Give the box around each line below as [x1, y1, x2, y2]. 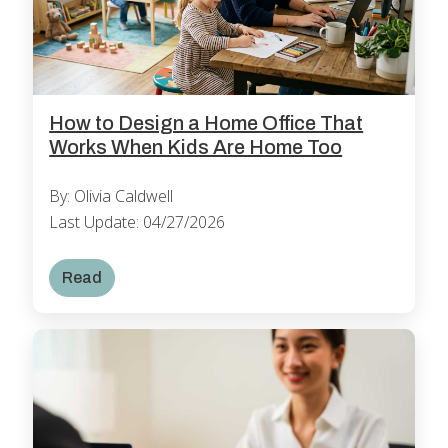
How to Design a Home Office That [49, 111, 364, 134]
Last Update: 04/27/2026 [49, 210, 226, 233]
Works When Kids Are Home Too [49, 135, 343, 158]
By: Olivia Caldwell [49, 184, 174, 207]
